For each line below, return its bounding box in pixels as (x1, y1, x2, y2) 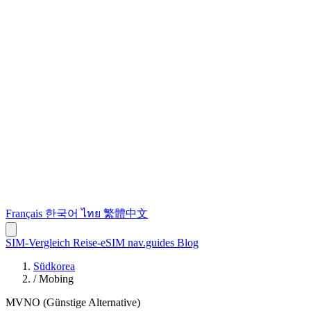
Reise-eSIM (73, 237, 128, 249)
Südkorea (33, 260, 75, 272)
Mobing (39, 273, 74, 285)
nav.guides (128, 237, 177, 249)
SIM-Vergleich (6, 237, 73, 249)
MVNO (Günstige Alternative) (6, 296, 140, 308)
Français (6, 208, 42, 219)
